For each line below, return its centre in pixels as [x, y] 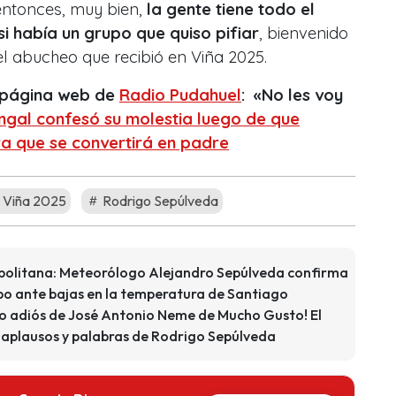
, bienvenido [304, 33]
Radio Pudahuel [180, 95]
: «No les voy [292, 95]
